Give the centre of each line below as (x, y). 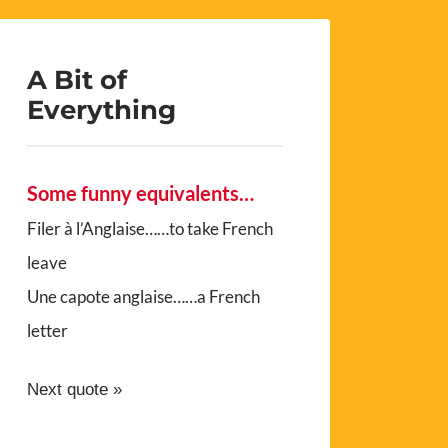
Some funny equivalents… (141, 193)
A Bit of (77, 80)
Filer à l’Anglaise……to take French (150, 229)
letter (48, 331)
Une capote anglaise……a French (144, 297)
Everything (102, 110)
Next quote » (75, 390)
